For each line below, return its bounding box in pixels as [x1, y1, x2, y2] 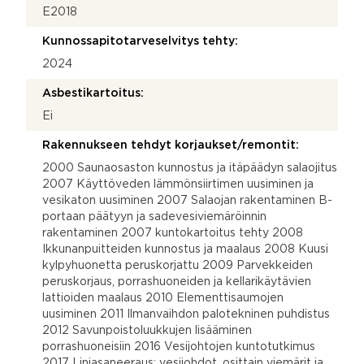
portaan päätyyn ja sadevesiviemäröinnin [42, 211, 266, 222]
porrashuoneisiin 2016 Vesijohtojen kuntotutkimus [42, 341, 315, 352]
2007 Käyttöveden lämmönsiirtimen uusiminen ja [42, 179, 314, 189]
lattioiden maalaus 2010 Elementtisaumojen [42, 292, 284, 303]
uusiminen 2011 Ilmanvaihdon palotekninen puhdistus [42, 309, 330, 319]
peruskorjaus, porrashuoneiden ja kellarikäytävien [42, 276, 311, 287]
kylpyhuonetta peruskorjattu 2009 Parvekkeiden [42, 260, 313, 271]
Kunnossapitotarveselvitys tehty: [42, 36, 238, 46]
